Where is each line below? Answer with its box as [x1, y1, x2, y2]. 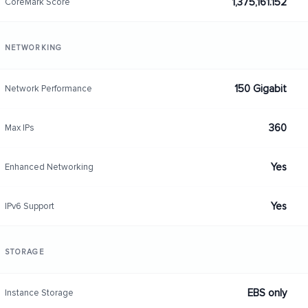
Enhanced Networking [4, 161, 93, 173]
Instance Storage [4, 287, 74, 298]
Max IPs [4, 122, 34, 133]
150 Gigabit [234, 82, 287, 95]
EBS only [247, 287, 287, 299]
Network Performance [4, 82, 92, 94]
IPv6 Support [4, 200, 54, 212]
